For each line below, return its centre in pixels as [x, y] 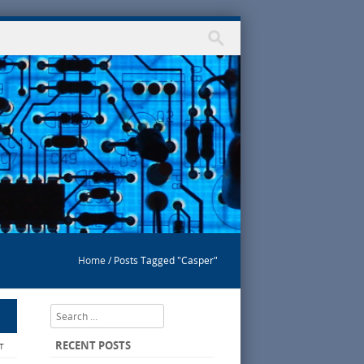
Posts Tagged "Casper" [166, 260]
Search [66, 312]
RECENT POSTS [93, 346]
